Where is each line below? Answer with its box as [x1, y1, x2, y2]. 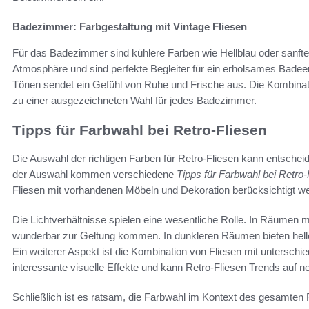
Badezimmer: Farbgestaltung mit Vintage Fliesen [12, 21, 247, 33]
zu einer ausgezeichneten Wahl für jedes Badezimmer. [12, 94, 257, 107]
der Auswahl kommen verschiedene [12, 168, 177, 180]
